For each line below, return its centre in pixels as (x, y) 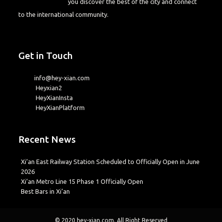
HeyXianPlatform (59, 108)
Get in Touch (46, 56)
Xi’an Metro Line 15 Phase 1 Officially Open (82, 182)
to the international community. (64, 15)
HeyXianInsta (53, 98)
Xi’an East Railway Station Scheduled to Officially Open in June (111, 162)
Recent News (47, 139)
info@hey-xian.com (62, 78)
